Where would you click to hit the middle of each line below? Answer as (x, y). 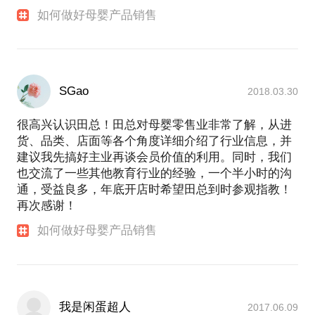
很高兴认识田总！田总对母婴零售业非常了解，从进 (154, 125)
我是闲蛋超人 (95, 307)
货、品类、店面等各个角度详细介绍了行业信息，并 (154, 141)
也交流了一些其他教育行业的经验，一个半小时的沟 (154, 174)
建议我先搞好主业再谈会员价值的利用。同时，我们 (154, 157)
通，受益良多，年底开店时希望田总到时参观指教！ (154, 190)
